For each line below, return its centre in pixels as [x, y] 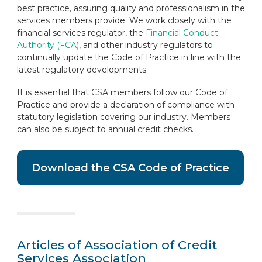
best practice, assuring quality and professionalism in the [131, 8]
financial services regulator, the [81, 33]
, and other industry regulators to [146, 45]
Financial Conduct [182, 33]
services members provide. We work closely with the [124, 20]
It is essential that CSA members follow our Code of [122, 92]
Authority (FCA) [48, 45]
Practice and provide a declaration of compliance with [125, 105]
